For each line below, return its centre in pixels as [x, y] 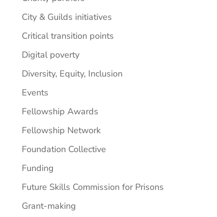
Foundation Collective [64, 149]
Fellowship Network [61, 130]
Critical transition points [68, 36]
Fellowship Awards [60, 111]
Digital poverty [50, 54]
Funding [38, 168]
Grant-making [49, 206]
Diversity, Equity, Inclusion [72, 73]
